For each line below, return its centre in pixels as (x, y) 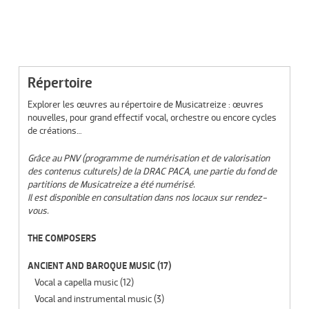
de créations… (54, 131)
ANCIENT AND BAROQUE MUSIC (91, 266)
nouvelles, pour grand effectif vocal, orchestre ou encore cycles (152, 118)
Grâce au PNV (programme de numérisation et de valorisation (148, 159)
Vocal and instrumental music (93, 299)
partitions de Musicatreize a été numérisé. (111, 185)
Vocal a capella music (76, 283)
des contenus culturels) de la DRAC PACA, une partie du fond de (152, 172)
